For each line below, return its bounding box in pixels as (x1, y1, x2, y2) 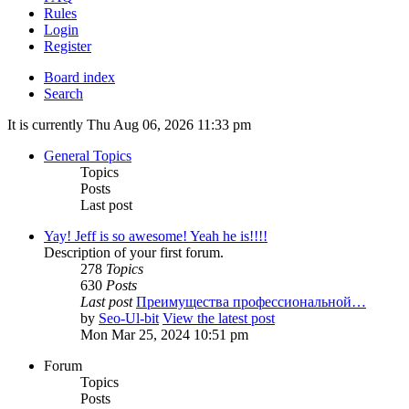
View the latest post (163, 310, 275, 327)
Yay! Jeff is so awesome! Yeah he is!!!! (44, 228, 267, 245)
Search (44, 86, 83, 102)
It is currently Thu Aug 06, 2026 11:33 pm (7, 117, 251, 133)
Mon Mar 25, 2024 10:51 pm (80, 327, 248, 343)
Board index (44, 69, 115, 86)
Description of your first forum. (44, 245, 224, 261)
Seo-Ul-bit (99, 310, 159, 327)
